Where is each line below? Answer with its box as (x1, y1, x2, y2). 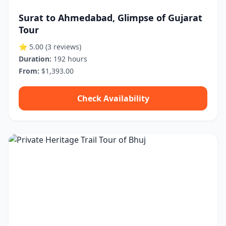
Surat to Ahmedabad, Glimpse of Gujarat (19, 12, 202, 24)
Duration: (19, 54, 51, 64)
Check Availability (77, 93, 149, 104)
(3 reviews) (45, 42, 81, 51)
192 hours (51, 54, 87, 64)
